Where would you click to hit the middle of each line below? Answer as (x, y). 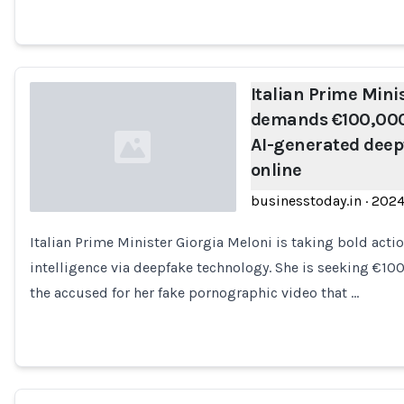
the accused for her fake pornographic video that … (194, 293)
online (276, 170)
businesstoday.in (306, 201)
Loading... (60, 251)
